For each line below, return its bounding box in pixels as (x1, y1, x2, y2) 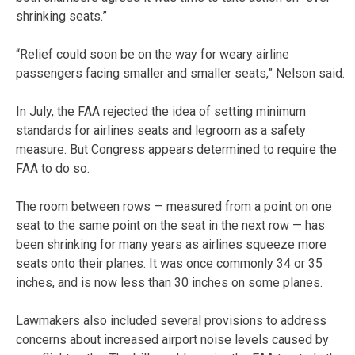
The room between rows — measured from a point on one (16, 198, 332, 214)
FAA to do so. (16, 160, 90, 176)
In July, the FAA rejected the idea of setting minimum (16, 103, 306, 119)
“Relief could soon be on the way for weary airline (16, 46, 289, 62)
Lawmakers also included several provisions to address (16, 312, 326, 328)
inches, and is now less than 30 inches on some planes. (16, 274, 323, 290)
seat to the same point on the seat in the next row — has (16, 217, 325, 233)
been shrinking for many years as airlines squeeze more (16, 236, 326, 252)
